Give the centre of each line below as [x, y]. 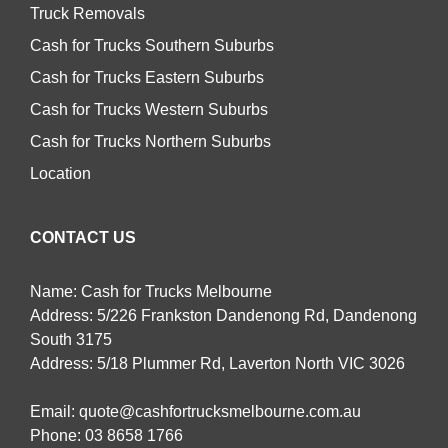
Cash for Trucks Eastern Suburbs [147, 77]
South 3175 [71, 339]
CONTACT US [83, 237]
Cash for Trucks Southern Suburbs [152, 45]
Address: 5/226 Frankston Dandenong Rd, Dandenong [223, 315]
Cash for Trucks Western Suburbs [149, 109]
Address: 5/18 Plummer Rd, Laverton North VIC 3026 [217, 363]
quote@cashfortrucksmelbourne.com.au [220, 411]
